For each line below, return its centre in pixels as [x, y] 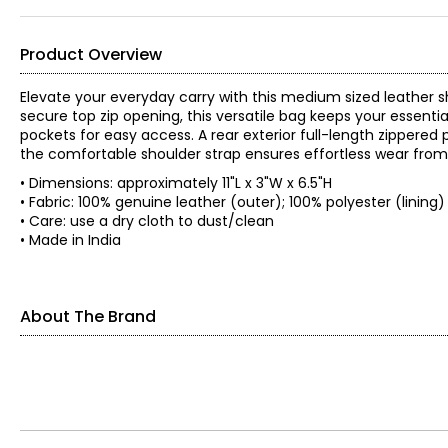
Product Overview [91, 54]
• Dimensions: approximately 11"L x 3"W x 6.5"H [182, 183]
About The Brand [88, 316]
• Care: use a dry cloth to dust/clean [151, 221]
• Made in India [70, 240]
